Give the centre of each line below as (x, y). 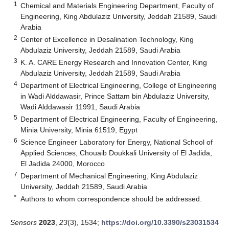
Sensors (24, 222)
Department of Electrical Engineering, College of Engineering (119, 85)
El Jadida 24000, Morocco (63, 163)
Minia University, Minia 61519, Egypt (79, 130)
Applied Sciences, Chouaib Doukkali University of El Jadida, (117, 153)
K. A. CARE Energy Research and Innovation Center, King (114, 62)
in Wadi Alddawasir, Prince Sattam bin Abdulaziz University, (115, 96)
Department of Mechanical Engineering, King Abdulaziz (109, 176)
